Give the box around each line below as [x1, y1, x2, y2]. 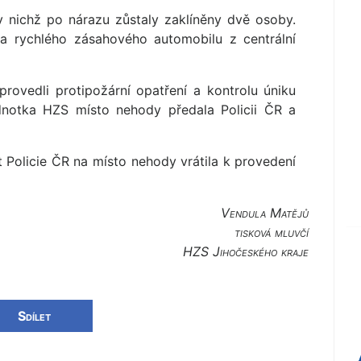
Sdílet [18, 308, 52, 325]
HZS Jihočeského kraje [183, 243, 309, 260]
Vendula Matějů [221, 205, 309, 222]
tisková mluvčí [234, 224, 309, 241]
